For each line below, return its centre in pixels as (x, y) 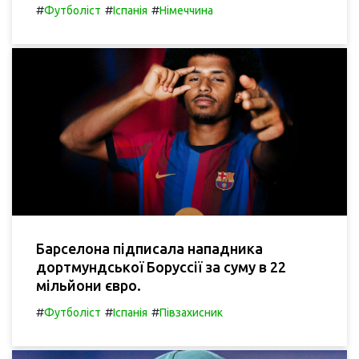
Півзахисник (191, 313)
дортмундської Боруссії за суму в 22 (161, 267)
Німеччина (186, 11)
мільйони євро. (89, 286)
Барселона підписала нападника (149, 249)
